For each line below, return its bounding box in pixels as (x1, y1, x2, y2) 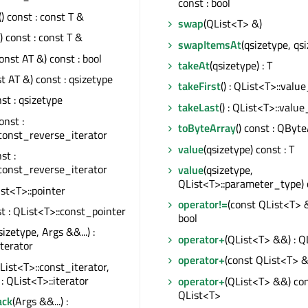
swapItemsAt (178, 36, 241, 53)
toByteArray (178, 120, 236, 137)
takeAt (178, 57, 210, 74)
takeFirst (178, 78, 221, 95)
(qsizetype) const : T (203, 140, 294, 157)
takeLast (178, 98, 219, 115)
